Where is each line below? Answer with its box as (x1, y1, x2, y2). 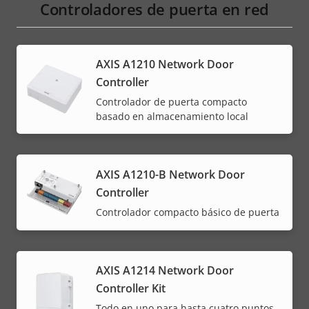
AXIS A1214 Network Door (96, 262, 234, 278)
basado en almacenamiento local (96, 109, 248, 123)
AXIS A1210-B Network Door (96, 166, 245, 182)
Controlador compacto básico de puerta (96, 205, 279, 219)
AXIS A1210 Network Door (96, 56, 234, 72)
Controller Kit (96, 280, 166, 296)
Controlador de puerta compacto (96, 94, 247, 108)
